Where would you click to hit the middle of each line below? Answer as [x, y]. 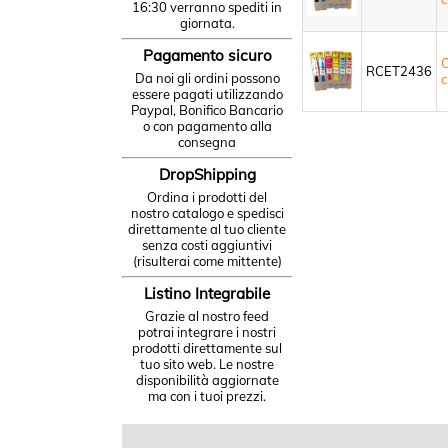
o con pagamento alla [207, 126]
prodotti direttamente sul [207, 348]
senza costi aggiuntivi [207, 245]
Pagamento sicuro [207, 55]
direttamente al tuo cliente [207, 229]
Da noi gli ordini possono [207, 78]
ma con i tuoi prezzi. [207, 396]
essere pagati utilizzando [207, 94]
